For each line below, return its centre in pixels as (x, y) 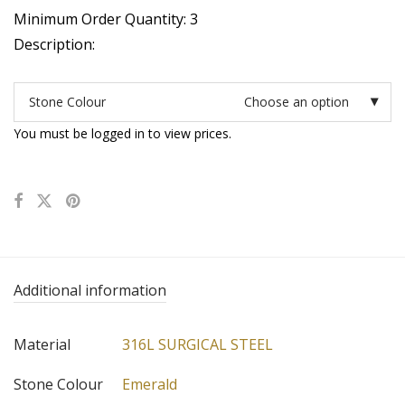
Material (42, 345)
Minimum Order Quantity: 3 (106, 19)
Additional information (90, 291)
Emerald (150, 385)
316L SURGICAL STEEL (198, 345)
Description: (54, 45)
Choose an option (297, 102)
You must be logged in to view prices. (122, 134)
